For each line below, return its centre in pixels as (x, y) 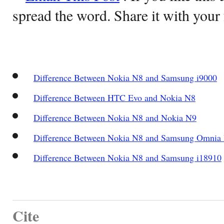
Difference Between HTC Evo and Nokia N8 (114, 97)
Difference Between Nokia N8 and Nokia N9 (115, 117)
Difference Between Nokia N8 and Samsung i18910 (127, 157)
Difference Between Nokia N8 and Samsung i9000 (125, 77)
